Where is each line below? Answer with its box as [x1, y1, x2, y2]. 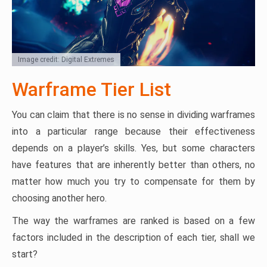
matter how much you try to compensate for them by [12, 176, 255, 188]
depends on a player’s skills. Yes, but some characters [12, 142, 255, 154]
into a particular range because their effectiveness [12, 126, 255, 138]
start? [12, 249, 38, 260]
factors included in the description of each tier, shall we [12, 232, 255, 244]
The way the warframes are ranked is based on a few [12, 215, 255, 227]
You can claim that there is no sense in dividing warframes [12, 109, 255, 121]
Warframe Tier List [12, 78, 171, 101]
